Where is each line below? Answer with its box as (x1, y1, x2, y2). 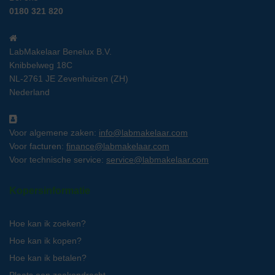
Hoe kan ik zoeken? (9, 218, 86, 228)
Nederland (9, 87, 50, 97)
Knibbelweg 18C (9, 60, 72, 70)
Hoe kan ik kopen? (9, 235, 82, 246)
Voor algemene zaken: (9, 127, 99, 137)
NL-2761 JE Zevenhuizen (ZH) (9, 73, 128, 83)
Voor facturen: (9, 141, 66, 151)
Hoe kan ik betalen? (9, 252, 87, 263)
